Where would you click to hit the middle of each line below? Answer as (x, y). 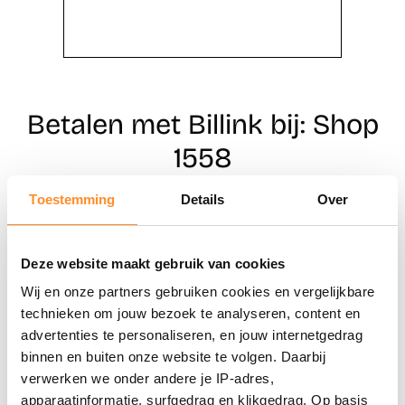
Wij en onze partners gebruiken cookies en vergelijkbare (198, 292)
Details (202, 199)
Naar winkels (202, 273)
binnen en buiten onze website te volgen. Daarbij (173, 357)
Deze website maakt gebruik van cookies (153, 263)
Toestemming (72, 199)
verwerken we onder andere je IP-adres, (147, 378)
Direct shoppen (202, 219)
